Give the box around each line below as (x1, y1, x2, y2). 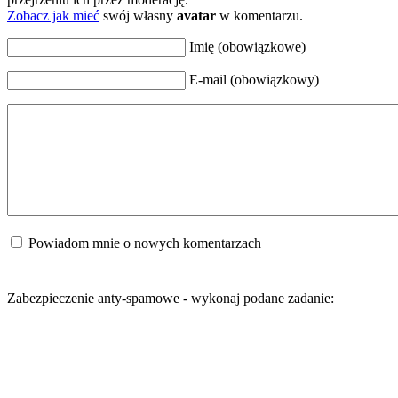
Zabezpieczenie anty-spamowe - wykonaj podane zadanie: (7, 290, 334, 306)
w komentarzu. (216, 7, 303, 23)
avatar (177, 7, 216, 23)
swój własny (99, 7, 177, 23)
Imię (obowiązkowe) (189, 38, 306, 54)
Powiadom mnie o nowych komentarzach (28, 235, 261, 251)
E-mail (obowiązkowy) (189, 71, 319, 87)
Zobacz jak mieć (7, 7, 99, 23)
